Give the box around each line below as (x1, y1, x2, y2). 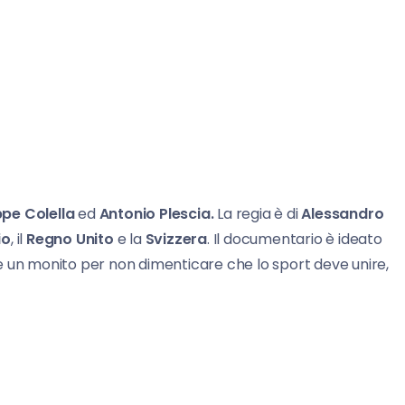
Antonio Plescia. (99, 202, 214, 224)
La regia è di (213, 202, 302, 224)
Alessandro (301, 202, 384, 224)
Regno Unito (26, 228, 114, 250)
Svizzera (145, 228, 208, 250)
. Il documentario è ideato (207, 228, 382, 250)
